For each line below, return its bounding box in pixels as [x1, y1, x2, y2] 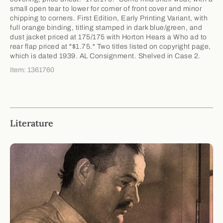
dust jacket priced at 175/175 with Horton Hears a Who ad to [10, 33, 207, 41]
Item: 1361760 [10, 66, 54, 74]
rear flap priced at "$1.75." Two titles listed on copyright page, [10, 42, 211, 50]
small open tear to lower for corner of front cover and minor [10, 4, 202, 12]
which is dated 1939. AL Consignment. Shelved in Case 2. [10, 52, 201, 60]
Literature [10, 117, 53, 129]
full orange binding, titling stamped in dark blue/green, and [10, 23, 202, 31]
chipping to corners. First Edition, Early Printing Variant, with [10, 14, 208, 22]
